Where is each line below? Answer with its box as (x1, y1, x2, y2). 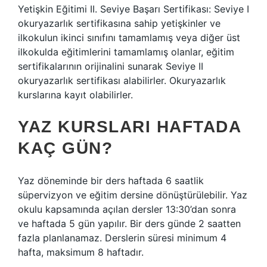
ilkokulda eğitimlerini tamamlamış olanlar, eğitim (18, 46, 234, 58)
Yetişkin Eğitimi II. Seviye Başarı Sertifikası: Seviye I (18, 3, 249, 15)
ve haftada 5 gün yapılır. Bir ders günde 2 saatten (18, 218, 241, 229)
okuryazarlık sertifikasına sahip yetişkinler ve (18, 17, 221, 29)
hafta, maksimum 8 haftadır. (18, 246, 144, 258)
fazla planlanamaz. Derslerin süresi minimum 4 (18, 232, 226, 244)
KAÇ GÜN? (18, 139, 113, 157)
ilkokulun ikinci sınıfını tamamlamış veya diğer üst (18, 32, 240, 44)
